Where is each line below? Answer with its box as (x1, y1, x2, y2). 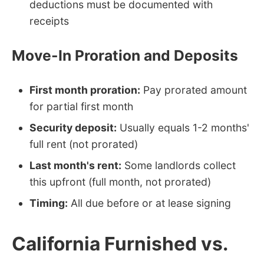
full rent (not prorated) (29, 137, 138, 150)
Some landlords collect (121, 159, 236, 171)
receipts (29, 15, 69, 28)
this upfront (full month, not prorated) (29, 175, 211, 188)
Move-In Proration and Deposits (12, 47, 238, 65)
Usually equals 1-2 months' (117, 121, 249, 134)
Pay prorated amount (140, 83, 247, 96)
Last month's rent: (29, 159, 121, 171)
